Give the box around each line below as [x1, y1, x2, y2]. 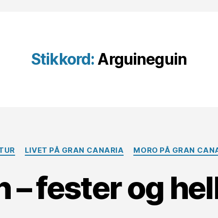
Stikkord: [31, 50, 95, 69]
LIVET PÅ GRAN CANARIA [24, 145, 124, 155]
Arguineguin [97, 50, 187, 69]
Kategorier [109, 141, 150, 151]
